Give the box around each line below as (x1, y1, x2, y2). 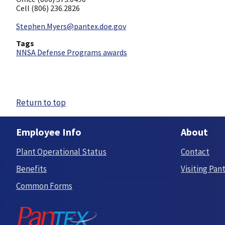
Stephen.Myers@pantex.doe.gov (16, 21, 126, 32)
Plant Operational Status (16, 146, 106, 157)
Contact (181, 146, 209, 157)
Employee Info (16, 126, 81, 139)
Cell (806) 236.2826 (16, 3, 80, 14)
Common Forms (16, 180, 72, 191)
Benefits (16, 163, 47, 174)
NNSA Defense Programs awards (16, 47, 127, 58)
